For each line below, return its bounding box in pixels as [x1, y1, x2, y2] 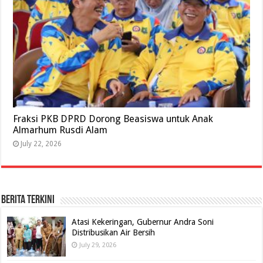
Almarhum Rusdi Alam [13, 124, 108, 136]
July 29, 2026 [79, 241, 117, 249]
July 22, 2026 [21, 140, 62, 149]
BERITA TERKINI [1, 194, 55, 207]
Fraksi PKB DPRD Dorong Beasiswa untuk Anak [13, 113, 214, 125]
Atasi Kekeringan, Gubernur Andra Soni [72, 217, 214, 227]
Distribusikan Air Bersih [72, 228, 156, 238]
